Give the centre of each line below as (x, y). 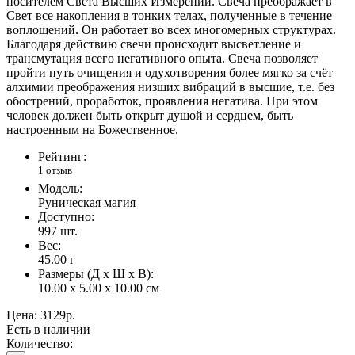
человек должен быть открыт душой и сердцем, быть (150, 115)
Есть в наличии (48, 330)
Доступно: (66, 217)
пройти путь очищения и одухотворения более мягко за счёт (170, 72)
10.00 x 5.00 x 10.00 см (99, 288)
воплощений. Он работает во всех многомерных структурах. (171, 29)
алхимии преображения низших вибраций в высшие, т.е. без (170, 86)
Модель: (60, 189)
